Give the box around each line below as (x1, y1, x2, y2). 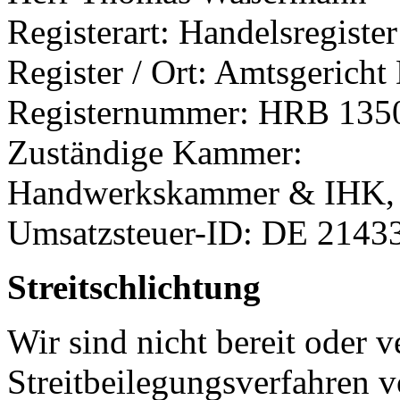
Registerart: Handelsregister (7, 12, 397, 51)
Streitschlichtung (7, 267, 261, 306)
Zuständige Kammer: (7, 132, 303, 171)
